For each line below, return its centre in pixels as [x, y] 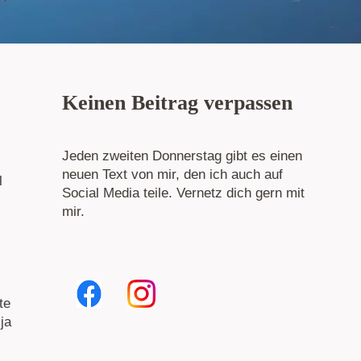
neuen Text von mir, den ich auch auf [172, 175]
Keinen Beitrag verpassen [177, 103]
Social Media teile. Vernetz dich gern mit [183, 193]
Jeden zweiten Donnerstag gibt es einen [182, 156]
